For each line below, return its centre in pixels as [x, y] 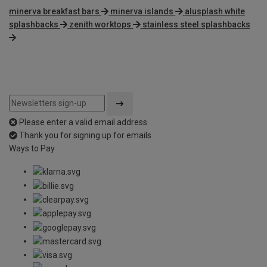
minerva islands [142, 12]
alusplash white [215, 12]
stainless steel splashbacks [196, 25]
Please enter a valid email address [83, 122]
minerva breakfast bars [54, 12]
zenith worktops [100, 25]
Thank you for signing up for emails [85, 136]
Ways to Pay [32, 149]
